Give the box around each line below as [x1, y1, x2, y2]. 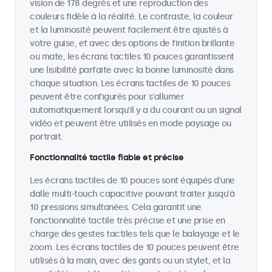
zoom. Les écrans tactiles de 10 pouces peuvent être [30, 242, 239, 253]
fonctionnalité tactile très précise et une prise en [30, 216, 225, 226]
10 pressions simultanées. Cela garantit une [30, 202, 202, 212]
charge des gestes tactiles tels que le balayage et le [30, 229, 240, 239]
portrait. [30, 132, 63, 142]
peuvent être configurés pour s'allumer [30, 92, 184, 102]
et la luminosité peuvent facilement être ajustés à [30, 25, 228, 35]
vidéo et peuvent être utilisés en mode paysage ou [30, 118, 231, 129]
